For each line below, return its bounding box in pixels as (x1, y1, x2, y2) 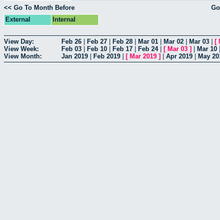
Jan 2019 (61, 52, 88, 60)
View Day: (4, 37, 34, 45)
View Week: (4, 45, 39, 53)
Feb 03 (61, 45, 82, 53)
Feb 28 (112, 37, 133, 45)
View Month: (4, 52, 42, 60)
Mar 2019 (130, 52, 157, 60)
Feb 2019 (93, 52, 120, 60)
